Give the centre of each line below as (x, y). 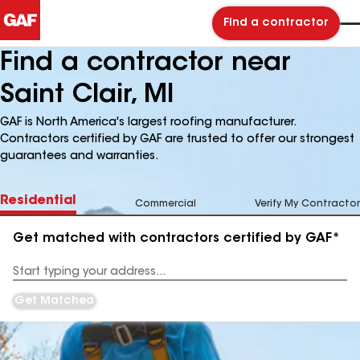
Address (33, 278)
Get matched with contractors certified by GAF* (176, 239)
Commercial (166, 204)
